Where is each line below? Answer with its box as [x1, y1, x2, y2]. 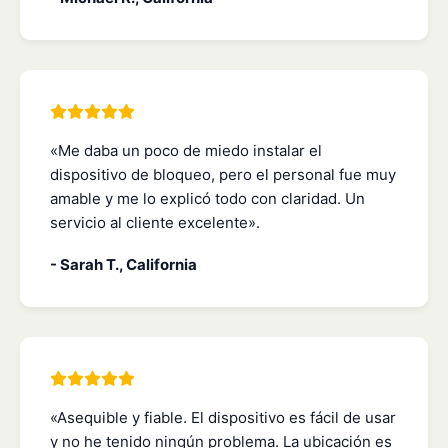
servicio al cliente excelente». [50, 213, 260, 233]
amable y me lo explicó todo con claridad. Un [50, 189, 365, 209]
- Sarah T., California [50, 255, 197, 275]
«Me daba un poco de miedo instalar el [50, 141, 322, 161]
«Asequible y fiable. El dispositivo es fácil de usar [50, 408, 396, 428]
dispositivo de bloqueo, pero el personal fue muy [50, 165, 396, 185]
